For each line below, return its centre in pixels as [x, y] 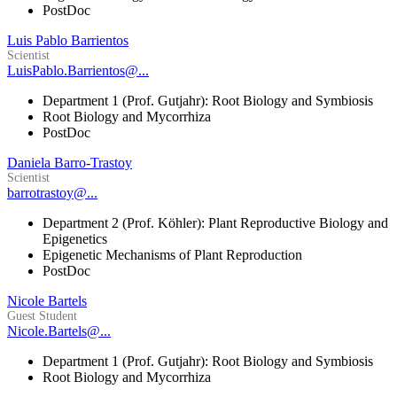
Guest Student [42, 316]
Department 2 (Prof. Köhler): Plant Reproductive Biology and [215, 223]
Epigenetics [75, 239]
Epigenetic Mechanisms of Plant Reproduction [172, 255]
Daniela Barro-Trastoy [70, 163]
